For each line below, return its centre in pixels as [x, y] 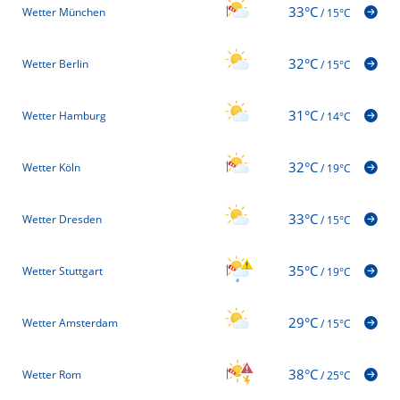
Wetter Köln [51, 167]
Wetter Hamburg [64, 115]
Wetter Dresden [62, 219]
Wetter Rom [52, 374]
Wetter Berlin [55, 63]
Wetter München [64, 12]
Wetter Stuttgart [62, 271]
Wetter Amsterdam [70, 322]
